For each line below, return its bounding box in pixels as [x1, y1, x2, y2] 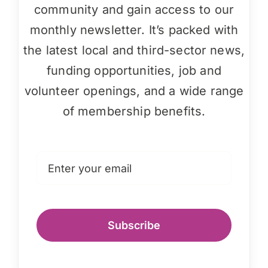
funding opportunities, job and [47, 63, 221, 78]
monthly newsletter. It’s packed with [29, 23, 239, 38]
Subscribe [108, 219, 160, 232]
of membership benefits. [62, 104, 206, 119]
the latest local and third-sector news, [23, 43, 245, 58]
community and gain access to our [33, 2, 234, 17]
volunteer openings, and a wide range [24, 84, 244, 99]
